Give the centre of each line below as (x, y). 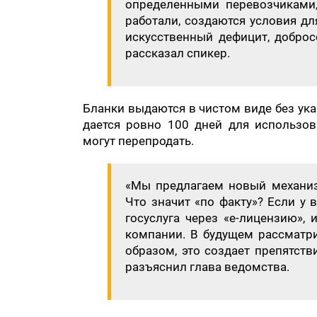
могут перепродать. (141, 141)
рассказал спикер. (178, 53)
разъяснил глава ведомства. (207, 267)
